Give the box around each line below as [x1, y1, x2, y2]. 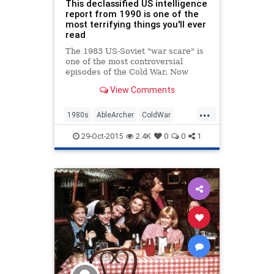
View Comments [108, 84, 175, 96]
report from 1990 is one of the [65, 7, 199, 20]
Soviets [100, 149, 125, 158]
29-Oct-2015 [80, 130, 123, 141]
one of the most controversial [65, 56, 183, 66]
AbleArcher [97, 109, 134, 119]
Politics [67, 149, 92, 158]
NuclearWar [126, 129, 166, 139]
